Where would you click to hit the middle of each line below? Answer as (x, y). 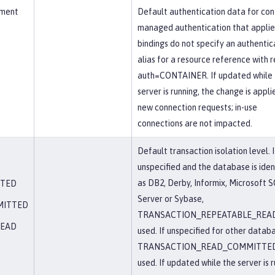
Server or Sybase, (171, 199)
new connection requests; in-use (197, 107)
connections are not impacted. (195, 123)
